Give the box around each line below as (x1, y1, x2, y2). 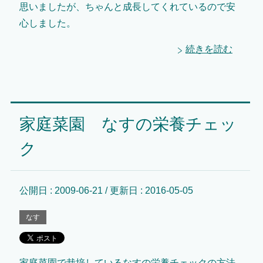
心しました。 (19, 18, 76, 28)
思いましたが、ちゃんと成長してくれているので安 (19, 1, 235, 12)
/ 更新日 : (102, 185, 145, 195)
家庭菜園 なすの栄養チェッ (19, 114, 237, 133)
